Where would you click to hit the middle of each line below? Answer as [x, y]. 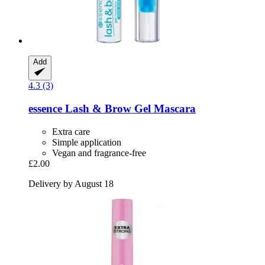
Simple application [87, 142]
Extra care [71, 131]
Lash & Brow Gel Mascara [129, 109]
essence [45, 109]
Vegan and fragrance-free [99, 153]
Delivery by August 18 [71, 183]
